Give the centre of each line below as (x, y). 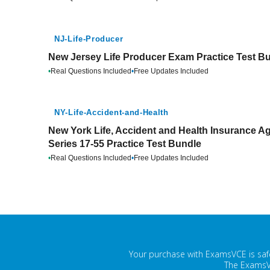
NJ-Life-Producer (89, 39)
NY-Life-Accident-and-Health (111, 112)
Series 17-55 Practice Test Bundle (125, 144)
